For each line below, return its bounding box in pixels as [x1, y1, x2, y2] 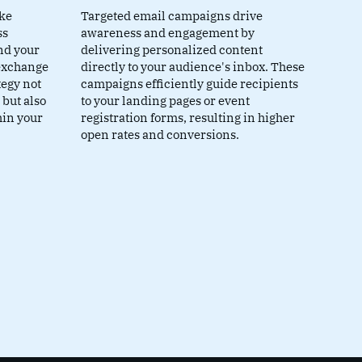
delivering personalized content [80, 42, 263, 58]
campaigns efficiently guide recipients [80, 76, 298, 92]
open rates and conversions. [80, 127, 239, 143]
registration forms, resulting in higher [80, 110, 295, 126]
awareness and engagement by [80, 25, 255, 41]
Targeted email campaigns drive [80, 8, 263, 24]
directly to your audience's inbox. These [80, 59, 305, 75]
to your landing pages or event [80, 93, 250, 109]
